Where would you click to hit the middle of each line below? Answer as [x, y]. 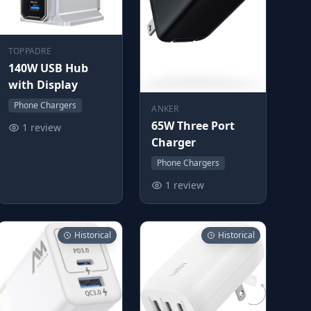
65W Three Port [193, 125]
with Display [43, 84]
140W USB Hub [48, 68]
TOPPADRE [30, 51]
